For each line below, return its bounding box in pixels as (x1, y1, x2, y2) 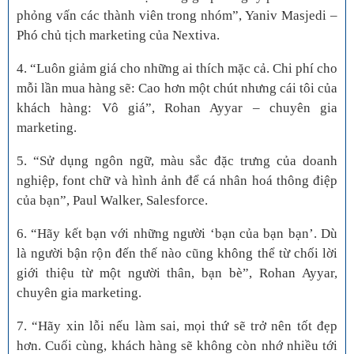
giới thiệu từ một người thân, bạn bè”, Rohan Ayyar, (17, 265, 337, 281)
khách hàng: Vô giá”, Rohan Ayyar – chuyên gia (17, 100, 337, 116)
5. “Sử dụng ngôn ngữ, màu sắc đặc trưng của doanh (17, 153, 337, 169)
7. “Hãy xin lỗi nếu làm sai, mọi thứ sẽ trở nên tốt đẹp (17, 318, 337, 334)
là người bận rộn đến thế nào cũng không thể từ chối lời (17, 246, 337, 262)
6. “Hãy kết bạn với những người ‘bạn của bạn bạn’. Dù (17, 226, 337, 242)
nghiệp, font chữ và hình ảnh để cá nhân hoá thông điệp (17, 173, 337, 189)
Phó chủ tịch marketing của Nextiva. (17, 28, 220, 43)
